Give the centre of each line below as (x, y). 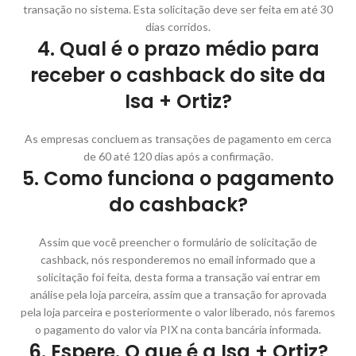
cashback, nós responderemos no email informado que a (178, 259)
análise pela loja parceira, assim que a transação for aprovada (178, 294)
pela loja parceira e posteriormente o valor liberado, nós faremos (178, 311)
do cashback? (178, 204)
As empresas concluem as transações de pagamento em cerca (178, 138)
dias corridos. (178, 26)
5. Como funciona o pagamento (178, 178)
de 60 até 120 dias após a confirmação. (178, 156)
